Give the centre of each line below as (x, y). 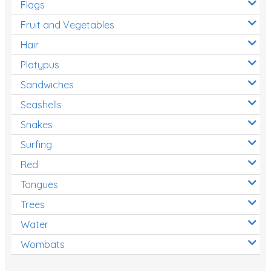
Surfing (36, 144)
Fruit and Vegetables (67, 24)
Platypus (40, 64)
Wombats (43, 244)
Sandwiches (47, 84)
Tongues (39, 184)
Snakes (37, 124)
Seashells (41, 104)
